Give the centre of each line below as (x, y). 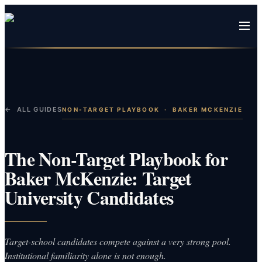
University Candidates (89, 197)
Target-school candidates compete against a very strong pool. (118, 241)
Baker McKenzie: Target (98, 178)
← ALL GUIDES (34, 109)
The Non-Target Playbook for (116, 158)
